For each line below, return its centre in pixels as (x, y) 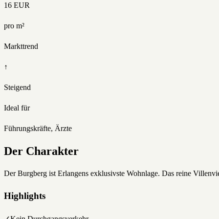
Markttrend (21, 46)
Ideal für (17, 108)
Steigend (17, 87)
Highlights (25, 196)
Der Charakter (41, 151)
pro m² (14, 25)
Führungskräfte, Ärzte (38, 128)
